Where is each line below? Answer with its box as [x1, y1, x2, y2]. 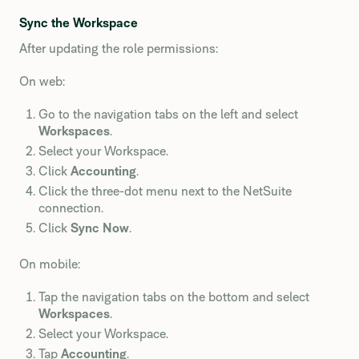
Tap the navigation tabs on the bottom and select [38, 289, 309, 305]
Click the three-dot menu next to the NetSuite [38, 184, 292, 199]
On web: [19, 74, 65, 89]
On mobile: [19, 256, 80, 272]
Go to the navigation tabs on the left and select [38, 107, 298, 122]
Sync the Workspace [19, 15, 138, 30]
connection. [38, 200, 103, 216]
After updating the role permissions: [19, 41, 218, 56]
